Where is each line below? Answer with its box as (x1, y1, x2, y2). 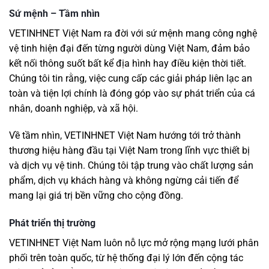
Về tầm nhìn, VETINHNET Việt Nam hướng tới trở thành (9, 130, 241, 142)
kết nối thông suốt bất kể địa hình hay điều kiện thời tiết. (9, 57, 246, 69)
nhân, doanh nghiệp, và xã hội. (9, 102, 138, 114)
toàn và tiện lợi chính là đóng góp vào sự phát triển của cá (9, 87, 255, 99)
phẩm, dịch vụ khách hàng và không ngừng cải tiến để (9, 175, 238, 187)
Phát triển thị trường (9, 217, 95, 229)
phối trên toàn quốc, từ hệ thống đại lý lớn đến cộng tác (9, 252, 243, 264)
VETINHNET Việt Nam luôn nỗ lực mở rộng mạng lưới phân (9, 237, 259, 249)
